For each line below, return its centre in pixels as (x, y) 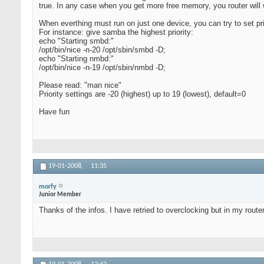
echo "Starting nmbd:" (76, 59)
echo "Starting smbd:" (76, 41)
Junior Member (60, 194)
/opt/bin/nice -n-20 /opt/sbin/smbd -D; (102, 50)
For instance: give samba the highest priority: (116, 32)
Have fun (54, 112)
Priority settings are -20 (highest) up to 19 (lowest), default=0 (142, 94)
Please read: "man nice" (80, 85)
